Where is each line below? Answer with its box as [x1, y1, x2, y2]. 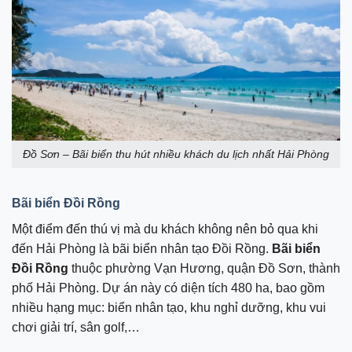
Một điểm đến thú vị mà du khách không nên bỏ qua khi [12, 222, 318, 236]
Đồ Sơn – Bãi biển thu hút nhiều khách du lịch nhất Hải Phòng [23, 148, 329, 161]
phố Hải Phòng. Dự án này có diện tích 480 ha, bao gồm [12, 280, 324, 295]
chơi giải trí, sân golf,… [12, 320, 140, 334]
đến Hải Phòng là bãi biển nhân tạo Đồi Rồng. [12, 241, 272, 255]
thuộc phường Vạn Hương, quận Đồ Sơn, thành [68, 261, 340, 275]
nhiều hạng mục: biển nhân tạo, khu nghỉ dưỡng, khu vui [12, 300, 326, 314]
